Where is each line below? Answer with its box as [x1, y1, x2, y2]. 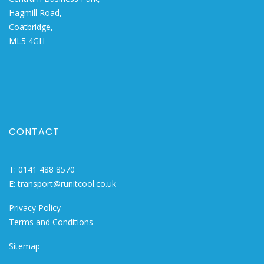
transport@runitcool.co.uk [18, 177, 116, 189]
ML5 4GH [9, 35, 45, 47]
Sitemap [9, 240, 40, 252]
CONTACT [9, 124, 60, 138]
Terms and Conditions [9, 216, 93, 227]
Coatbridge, [9, 21, 53, 32]
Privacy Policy [9, 202, 61, 213]
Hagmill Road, [9, 6, 62, 18]
